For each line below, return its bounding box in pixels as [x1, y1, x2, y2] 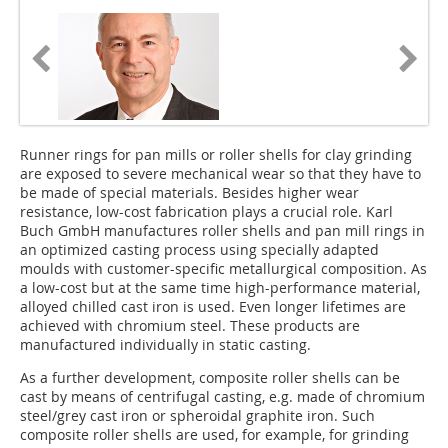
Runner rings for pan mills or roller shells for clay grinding [20, 145, 412, 165]
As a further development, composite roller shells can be [20, 368, 400, 388]
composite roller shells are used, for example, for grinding [20, 425, 409, 445]
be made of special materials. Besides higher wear [20, 183, 359, 203]
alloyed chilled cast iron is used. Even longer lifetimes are [20, 297, 406, 317]
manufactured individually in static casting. [20, 335, 311, 355]
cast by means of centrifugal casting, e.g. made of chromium [20, 387, 425, 407]
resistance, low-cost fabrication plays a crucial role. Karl [20, 202, 393, 222]
